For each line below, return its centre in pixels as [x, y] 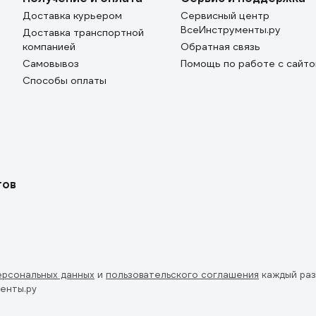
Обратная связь [220, 47]
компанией [49, 47]
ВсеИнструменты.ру [231, 30]
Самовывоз [51, 63]
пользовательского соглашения [182, 275]
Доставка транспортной [83, 32]
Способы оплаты [65, 80]
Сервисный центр [225, 16]
